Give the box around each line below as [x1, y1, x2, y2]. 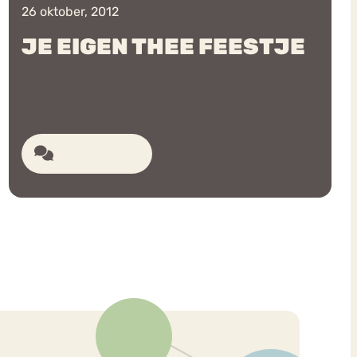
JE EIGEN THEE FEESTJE [21, 33, 305, 61]
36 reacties [59, 146, 127, 162]
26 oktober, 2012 [21, 4, 119, 20]
